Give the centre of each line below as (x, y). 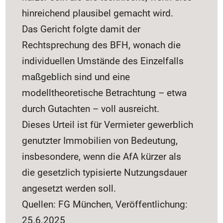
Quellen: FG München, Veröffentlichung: (105, 204)
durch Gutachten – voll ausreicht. (91, 109)
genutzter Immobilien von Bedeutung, (100, 140)
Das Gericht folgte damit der (81, 29)
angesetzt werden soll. (69, 188)
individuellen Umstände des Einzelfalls (103, 61)
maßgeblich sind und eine (76, 77)
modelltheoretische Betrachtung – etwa (105, 93)
